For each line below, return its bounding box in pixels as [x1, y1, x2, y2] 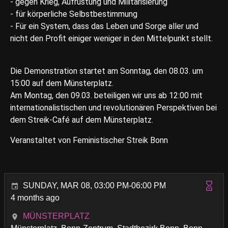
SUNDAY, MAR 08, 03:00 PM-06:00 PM [23, 181, 166, 190]
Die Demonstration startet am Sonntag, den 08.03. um [10, 66, 203, 76]
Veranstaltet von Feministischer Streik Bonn [10, 135, 168, 146]
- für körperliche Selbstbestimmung [10, 9, 137, 19]
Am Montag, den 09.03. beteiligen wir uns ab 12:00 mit [10, 91, 203, 101]
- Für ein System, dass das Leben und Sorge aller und [10, 21, 198, 32]
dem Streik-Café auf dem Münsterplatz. [10, 115, 153, 125]
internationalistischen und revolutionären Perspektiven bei [10, 103, 217, 113]
